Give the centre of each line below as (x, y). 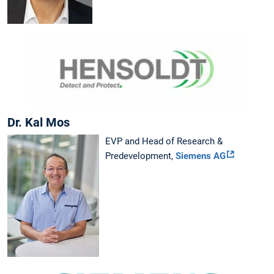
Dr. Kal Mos (39, 122)
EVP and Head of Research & (164, 141)
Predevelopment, (140, 156)
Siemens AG (201, 156)
